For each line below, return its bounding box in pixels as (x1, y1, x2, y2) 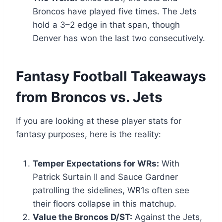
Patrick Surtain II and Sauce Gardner (33, 172, 178, 182)
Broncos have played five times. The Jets (33, 6, 197, 17)
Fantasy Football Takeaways (16, 68, 206, 85)
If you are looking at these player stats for (16, 116, 181, 126)
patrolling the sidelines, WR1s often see (33, 185, 189, 196)
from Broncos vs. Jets (16, 89, 163, 106)
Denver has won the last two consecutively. (33, 33, 205, 44)
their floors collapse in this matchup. (33, 199, 176, 209)
